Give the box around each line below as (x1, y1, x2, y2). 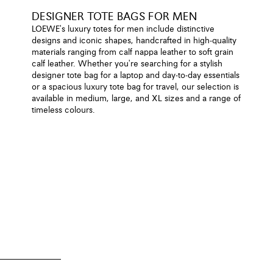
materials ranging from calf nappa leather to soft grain (32, 48, 233, 57)
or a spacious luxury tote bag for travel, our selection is (32, 83, 239, 92)
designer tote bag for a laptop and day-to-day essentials (32, 71, 239, 80)
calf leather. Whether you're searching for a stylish (32, 60, 222, 69)
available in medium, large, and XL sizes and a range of (32, 94, 241, 104)
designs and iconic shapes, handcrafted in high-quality (32, 37, 236, 46)
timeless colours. (32, 106, 95, 115)
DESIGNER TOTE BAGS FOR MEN (32, 12, 197, 23)
